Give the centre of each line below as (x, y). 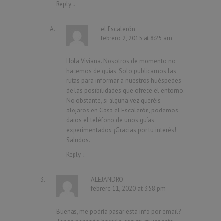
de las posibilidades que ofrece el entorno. (125, 90)
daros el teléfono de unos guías (110, 120)
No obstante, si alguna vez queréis (113, 100)
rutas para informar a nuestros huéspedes (124, 80)
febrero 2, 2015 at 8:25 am (136, 38)
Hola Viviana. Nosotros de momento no (121, 61)
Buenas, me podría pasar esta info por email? (118, 211)
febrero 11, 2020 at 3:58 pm (128, 188)
